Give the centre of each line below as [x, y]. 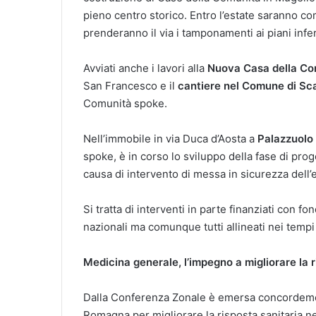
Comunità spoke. [125, 103]
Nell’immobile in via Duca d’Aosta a [170, 138]
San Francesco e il [130, 85]
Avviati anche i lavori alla [145, 68]
